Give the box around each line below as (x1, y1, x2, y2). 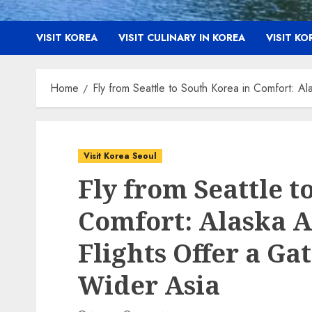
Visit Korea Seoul (84, 150, 157, 162)
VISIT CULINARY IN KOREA (118, 31, 245, 45)
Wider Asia (78, 268, 220, 302)
